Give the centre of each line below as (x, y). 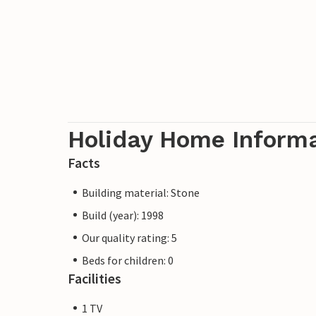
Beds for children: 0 (128, 260)
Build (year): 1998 (123, 215)
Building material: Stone (141, 192)
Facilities (95, 278)
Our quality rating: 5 (129, 237)
